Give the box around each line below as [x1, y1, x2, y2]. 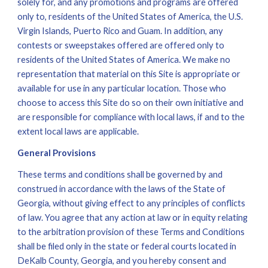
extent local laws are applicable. [17, 126, 139, 136]
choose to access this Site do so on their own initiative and [17, 98, 244, 108]
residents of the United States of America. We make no [17, 54, 231, 65]
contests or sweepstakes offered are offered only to [17, 40, 225, 50]
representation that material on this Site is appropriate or [17, 69, 241, 79]
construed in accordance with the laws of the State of [17, 184, 226, 194]
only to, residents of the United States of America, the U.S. [17, 11, 243, 22]
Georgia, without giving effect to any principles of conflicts [17, 198, 246, 208]
